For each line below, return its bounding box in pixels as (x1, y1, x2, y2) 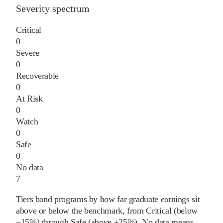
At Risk (16, 93, 43, 104)
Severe (16, 47, 39, 58)
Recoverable (16, 70, 59, 81)
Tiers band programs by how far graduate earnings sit (16, 194, 200, 204)
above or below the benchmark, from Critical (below (16, 205, 198, 216)
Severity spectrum (16, 2, 90, 14)
